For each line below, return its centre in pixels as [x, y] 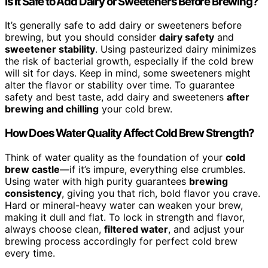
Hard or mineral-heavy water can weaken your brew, [124, 205]
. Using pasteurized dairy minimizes [176, 49]
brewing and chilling [52, 109]
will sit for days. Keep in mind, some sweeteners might [128, 73]
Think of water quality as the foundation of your [115, 157]
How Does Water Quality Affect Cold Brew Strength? [130, 133]
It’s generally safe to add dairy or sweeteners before [123, 25]
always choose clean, [54, 229]
